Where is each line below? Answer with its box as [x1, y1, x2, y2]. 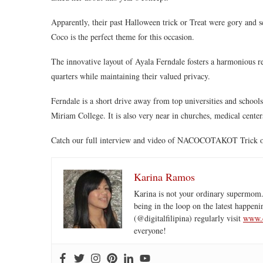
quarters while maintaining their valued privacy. [51, 70, 210, 82]
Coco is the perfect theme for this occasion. [51, 31, 194, 42]
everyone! [134, 224, 166, 236]
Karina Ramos [134, 169, 195, 184]
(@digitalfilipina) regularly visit [134, 212, 243, 224]
